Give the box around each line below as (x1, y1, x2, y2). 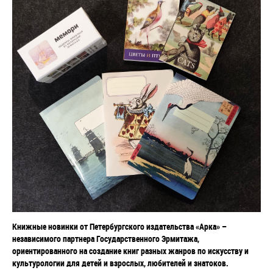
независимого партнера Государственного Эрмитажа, (12, 233, 199, 244)
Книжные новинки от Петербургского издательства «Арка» (12, 221, 222, 232)
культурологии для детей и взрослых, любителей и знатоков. (12, 257, 229, 269)
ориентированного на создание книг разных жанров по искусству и (12, 245, 249, 257)
